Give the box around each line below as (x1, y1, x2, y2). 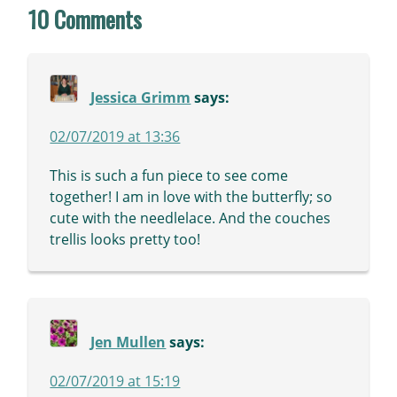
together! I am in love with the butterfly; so (50, 187, 333, 207)
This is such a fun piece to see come (50, 166, 289, 186)
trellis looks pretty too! (50, 230, 201, 250)
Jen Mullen (90, 332, 167, 353)
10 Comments (28, 2, 143, 37)
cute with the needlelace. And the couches (50, 208, 331, 229)
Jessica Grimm (90, 88, 191, 108)
